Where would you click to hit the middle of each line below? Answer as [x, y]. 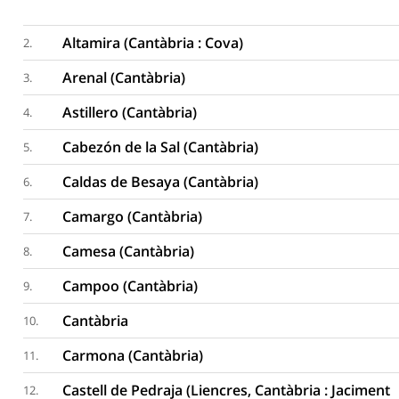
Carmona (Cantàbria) [133, 355]
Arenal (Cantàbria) [124, 77]
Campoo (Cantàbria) [130, 286]
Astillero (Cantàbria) [130, 112]
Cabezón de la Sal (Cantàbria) [161, 147]
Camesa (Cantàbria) [129, 251]
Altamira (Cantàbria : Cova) [153, 43]
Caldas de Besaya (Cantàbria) [161, 182]
